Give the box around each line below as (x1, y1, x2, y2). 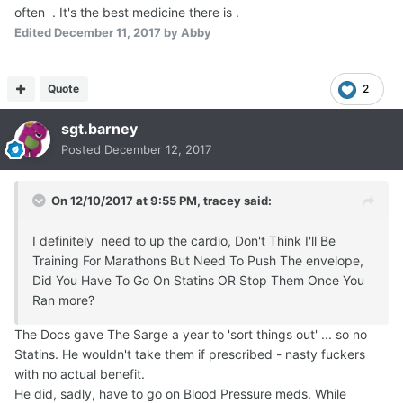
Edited (14, 24, 54, 40)
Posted (61, 141, 104, 157)
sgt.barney (61, 119, 138, 138)
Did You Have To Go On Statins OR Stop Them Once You (32, 272, 364, 288)
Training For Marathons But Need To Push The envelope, (32, 252, 363, 268)
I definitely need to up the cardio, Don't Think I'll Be (32, 232, 336, 248)
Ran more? (32, 291, 94, 308)
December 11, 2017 (54, 24, 161, 40)
